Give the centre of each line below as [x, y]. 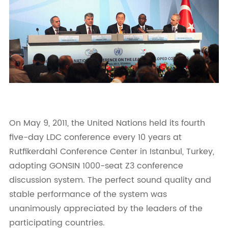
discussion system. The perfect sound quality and [110, 180]
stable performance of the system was [88, 194]
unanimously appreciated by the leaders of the [106, 208]
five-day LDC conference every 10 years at [95, 137]
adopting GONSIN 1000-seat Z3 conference [96, 166]
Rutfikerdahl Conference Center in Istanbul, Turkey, [111, 151]
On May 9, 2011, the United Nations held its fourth [107, 123]
